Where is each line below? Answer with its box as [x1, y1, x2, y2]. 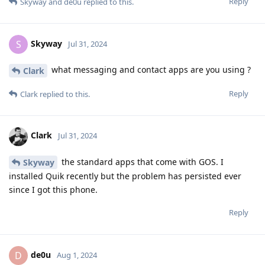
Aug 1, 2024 [57, 250, 97, 261]
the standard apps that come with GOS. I [59, 156, 224, 167]
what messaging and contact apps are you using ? [49, 63, 251, 75]
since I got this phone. [9, 184, 98, 196]
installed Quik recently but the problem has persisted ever [9, 170, 241, 182]
